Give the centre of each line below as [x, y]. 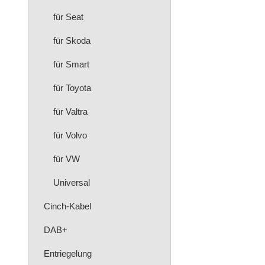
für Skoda [72, 41]
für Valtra [70, 112]
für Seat [68, 17]
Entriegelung [68, 253]
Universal [72, 182]
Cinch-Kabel [67, 206]
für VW [67, 159]
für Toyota [72, 88]
